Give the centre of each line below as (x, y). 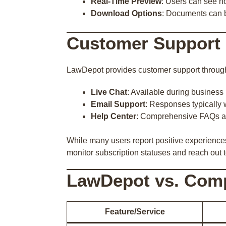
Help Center (114, 116)
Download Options (126, 13)
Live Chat (109, 92)
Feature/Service (135, 212)
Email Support (118, 104)
